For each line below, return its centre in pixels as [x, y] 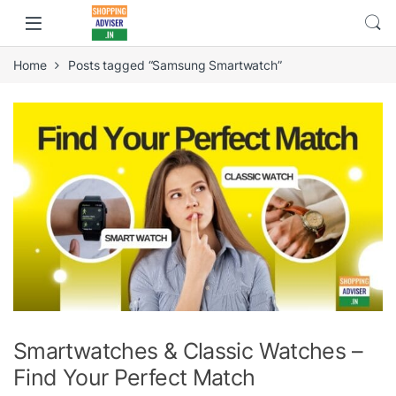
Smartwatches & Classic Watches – [188, 350]
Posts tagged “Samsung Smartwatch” [175, 65]
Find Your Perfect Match [134, 377]
